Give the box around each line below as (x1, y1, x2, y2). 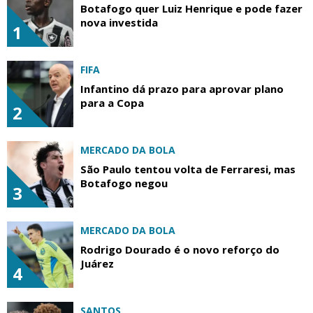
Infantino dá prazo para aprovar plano (80, 81, 284, 96)
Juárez (80, 256, 114, 270)
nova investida (80, 15, 158, 29)
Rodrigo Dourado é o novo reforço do (80, 242, 279, 256)
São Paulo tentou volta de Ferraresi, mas (80, 161, 296, 176)
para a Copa (80, 95, 144, 110)
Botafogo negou (80, 175, 168, 190)
